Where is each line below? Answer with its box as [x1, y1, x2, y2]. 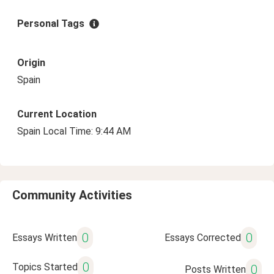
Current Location [17, 108, 97, 120]
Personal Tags [17, 18, 84, 29]
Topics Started [12, 261, 78, 273]
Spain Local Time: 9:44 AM [17, 125, 131, 137]
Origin [17, 57, 45, 68]
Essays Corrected [164, 232, 241, 243]
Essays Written [12, 232, 77, 243]
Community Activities [12, 188, 132, 202]
